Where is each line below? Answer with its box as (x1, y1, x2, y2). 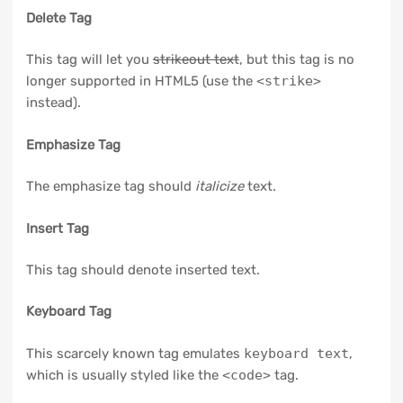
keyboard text (243, 345, 349, 362)
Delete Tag (25, 10, 92, 27)
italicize (194, 178, 244, 195)
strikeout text (152, 51, 239, 68)
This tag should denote (25, 262, 175, 279)
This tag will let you (25, 51, 153, 68)
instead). (25, 94, 81, 112)
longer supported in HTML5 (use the (25, 73, 256, 90)
